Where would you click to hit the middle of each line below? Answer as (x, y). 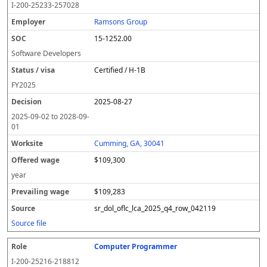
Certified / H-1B (120, 70)
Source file (29, 223)
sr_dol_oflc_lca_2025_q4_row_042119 (155, 208)
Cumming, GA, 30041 (130, 143)
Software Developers (46, 53)
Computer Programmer (136, 246)
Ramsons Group (121, 22)
